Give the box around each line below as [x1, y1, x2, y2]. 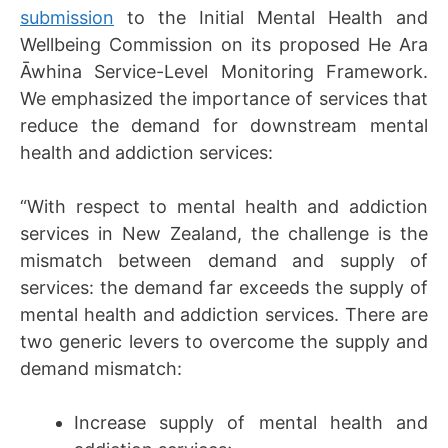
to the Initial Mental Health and [114, 6, 428, 28]
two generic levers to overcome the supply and [20, 330, 428, 352]
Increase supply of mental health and [74, 411, 428, 433]
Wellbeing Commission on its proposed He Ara [20, 33, 428, 55]
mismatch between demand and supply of [20, 249, 428, 271]
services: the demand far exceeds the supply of [20, 276, 428, 298]
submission [20, 6, 114, 28]
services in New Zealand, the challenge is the [20, 222, 428, 244]
